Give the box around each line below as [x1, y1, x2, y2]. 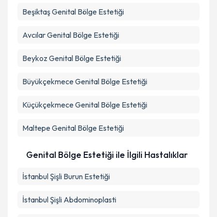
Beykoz [22, 53, 47, 63]
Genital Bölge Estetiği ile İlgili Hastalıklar [26, 149, 188, 160]
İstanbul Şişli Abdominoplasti [22, 195, 116, 204]
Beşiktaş [22, 7, 50, 16]
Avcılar [22, 30, 46, 40]
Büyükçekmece [22, 77, 74, 86]
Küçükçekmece [22, 100, 74, 109]
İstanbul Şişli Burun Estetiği [22, 171, 110, 181]
